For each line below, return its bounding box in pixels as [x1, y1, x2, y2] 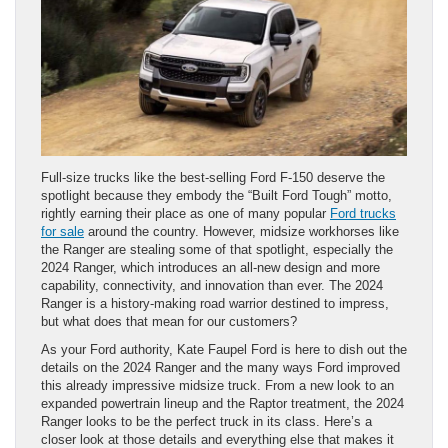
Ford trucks [330, 206, 396, 222]
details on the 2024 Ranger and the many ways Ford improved [41, 360, 400, 376]
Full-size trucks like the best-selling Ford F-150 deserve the [41, 170, 385, 186]
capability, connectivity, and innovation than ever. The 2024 [41, 278, 383, 294]
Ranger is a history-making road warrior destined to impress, [41, 296, 389, 312]
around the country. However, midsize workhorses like [84, 224, 399, 240]
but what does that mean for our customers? [41, 314, 297, 330]
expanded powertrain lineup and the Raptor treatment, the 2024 [41, 396, 404, 412]
